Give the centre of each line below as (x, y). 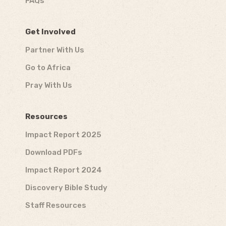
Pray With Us (49, 85)
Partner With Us (55, 50)
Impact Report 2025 (63, 135)
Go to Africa (48, 68)
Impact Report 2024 (64, 170)
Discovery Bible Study (66, 188)
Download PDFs (54, 152)
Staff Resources (56, 205)
